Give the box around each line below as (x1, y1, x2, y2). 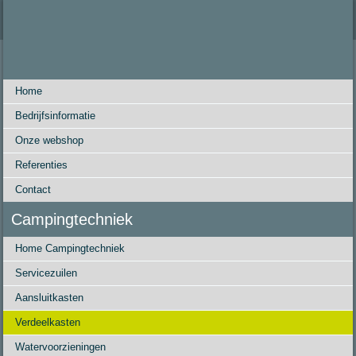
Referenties (15, 159, 68, 171)
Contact (15, 184, 52, 195)
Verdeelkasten (15, 316, 81, 328)
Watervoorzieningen (15, 341, 106, 353)
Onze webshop (15, 134, 84, 146)
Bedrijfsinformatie (15, 110, 96, 122)
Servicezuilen (15, 267, 78, 279)
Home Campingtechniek (15, 242, 126, 254)
